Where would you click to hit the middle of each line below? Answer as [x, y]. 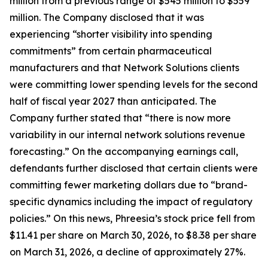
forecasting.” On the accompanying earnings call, [124, 151]
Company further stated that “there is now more [120, 118]
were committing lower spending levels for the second [134, 84]
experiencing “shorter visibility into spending [111, 34]
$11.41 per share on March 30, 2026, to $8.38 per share [133, 235]
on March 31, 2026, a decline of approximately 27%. [127, 252]
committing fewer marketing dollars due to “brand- [129, 185]
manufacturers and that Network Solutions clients [124, 68]
